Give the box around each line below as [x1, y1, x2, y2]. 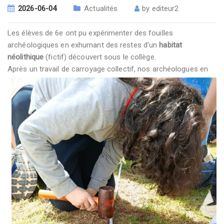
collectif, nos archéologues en [107, 64, 208, 73]
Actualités [84, 4, 118, 13]
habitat [159, 40, 182, 49]
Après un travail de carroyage [7, 64, 105, 73]
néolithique [7, 52, 44, 61]
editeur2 [151, 4, 179, 13]
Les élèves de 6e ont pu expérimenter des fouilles [7, 28, 173, 37]
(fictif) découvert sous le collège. [43, 52, 156, 61]
